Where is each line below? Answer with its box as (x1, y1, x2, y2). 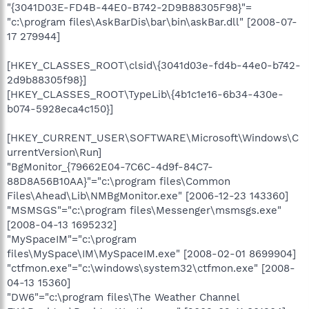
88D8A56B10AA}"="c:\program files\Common (7, 175, 230, 188)
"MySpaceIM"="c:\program (7, 232, 137, 246)
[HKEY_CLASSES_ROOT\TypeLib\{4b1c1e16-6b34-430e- (7, 88, 283, 101)
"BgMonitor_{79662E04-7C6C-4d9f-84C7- (7, 160, 213, 173)
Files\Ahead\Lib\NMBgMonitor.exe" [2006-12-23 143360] (7, 189, 288, 202)
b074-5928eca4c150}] (7, 102, 113, 115)
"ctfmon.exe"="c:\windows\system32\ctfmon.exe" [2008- (7, 261, 295, 275)
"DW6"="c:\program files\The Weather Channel (7, 290, 239, 303)
